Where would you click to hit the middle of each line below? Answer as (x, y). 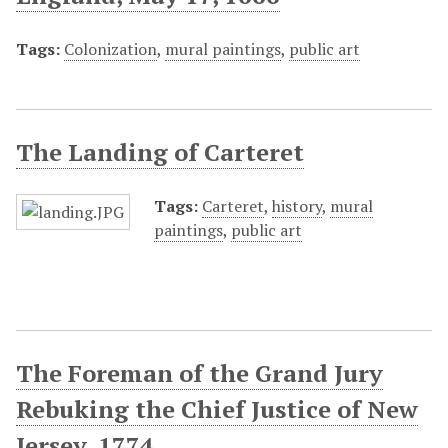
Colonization (110, 49)
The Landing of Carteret (160, 152)
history (297, 206)
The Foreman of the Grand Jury (199, 373)
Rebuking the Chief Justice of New (217, 409)
